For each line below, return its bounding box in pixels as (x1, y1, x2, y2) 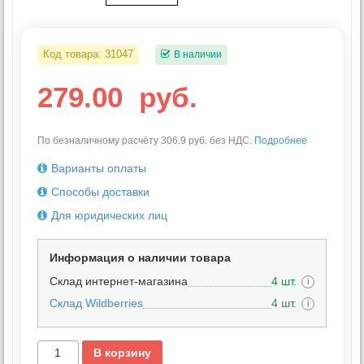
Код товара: (43, 48, 105, 60)
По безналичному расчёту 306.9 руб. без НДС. (37, 134, 254, 146)
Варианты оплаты (51, 161, 146, 175)
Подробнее (254, 134, 307, 146)
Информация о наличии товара (50, 250, 231, 264)
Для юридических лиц (51, 208, 167, 222)
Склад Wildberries (50, 296, 143, 310)
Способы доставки (51, 184, 149, 198)
